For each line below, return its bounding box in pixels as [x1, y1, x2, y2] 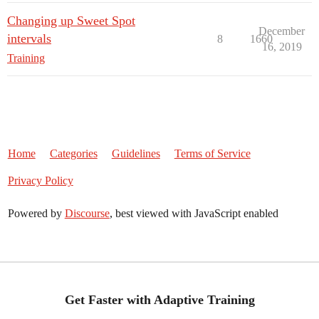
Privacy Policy [7, 174, 73, 187]
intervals [7, 31, 51, 46]
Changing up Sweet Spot [7, 14, 135, 28]
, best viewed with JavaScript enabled [109, 207, 278, 220]
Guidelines [111, 147, 160, 160]
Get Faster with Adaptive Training [64, 293, 255, 308]
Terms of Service [174, 147, 251, 160]
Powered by [7, 207, 65, 220]
